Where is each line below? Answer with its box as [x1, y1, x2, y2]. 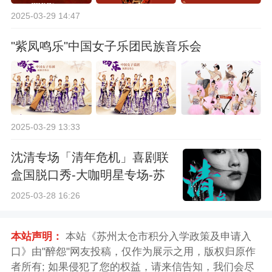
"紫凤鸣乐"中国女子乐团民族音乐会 [10, 39, 202, 53]
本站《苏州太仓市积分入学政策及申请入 [62, 231, 251, 243]
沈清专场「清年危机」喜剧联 [10, 150, 169, 164]
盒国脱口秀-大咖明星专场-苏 [10, 168, 165, 182]
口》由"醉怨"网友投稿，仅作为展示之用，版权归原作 [10, 246, 256, 258]
